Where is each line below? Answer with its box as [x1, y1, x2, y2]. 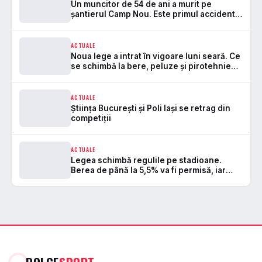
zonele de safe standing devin [71, 175, 192, 185]
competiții [71, 113, 111, 123]
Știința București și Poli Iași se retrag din [71, 103, 230, 113]
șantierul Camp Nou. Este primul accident [71, 9, 235, 19]
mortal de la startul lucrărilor [71, 19, 185, 29]
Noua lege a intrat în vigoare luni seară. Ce [71, 51, 240, 61]
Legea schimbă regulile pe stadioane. [71, 155, 222, 165]
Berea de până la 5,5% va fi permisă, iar [71, 165, 226, 175]
